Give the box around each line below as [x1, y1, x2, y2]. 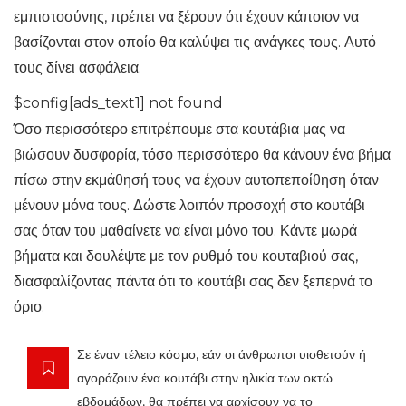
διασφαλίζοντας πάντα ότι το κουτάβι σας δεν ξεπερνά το [14, 273, 372, 291]
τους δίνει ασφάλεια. [14, 59, 141, 77]
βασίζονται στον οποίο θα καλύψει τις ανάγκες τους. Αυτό [14, 34, 376, 52]
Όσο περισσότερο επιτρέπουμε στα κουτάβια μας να [14, 121, 345, 139]
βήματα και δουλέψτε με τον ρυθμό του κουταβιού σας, [14, 247, 358, 266]
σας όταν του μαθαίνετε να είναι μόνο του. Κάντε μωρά [14, 222, 357, 240]
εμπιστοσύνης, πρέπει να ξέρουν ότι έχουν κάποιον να [14, 8, 359, 26]
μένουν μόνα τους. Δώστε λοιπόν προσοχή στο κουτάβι [14, 197, 365, 215]
